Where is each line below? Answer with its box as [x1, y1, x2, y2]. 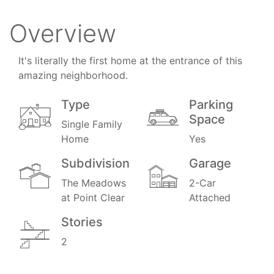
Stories [61, 215, 103, 230]
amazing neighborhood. [18, 69, 128, 82]
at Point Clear [61, 191, 125, 204]
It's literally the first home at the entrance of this [18, 54, 242, 67]
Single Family [61, 118, 122, 131]
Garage [189, 156, 231, 171]
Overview [9, 18, 116, 49]
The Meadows [61, 177, 126, 190]
